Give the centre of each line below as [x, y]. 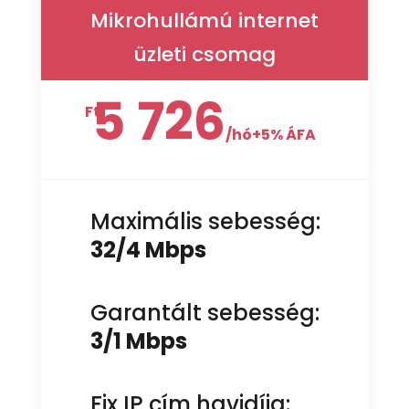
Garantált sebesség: [204, 312]
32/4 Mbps [148, 249]
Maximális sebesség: [208, 221]
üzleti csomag [204, 54]
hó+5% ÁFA [274, 134]
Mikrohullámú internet [204, 20]
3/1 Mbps [138, 341]
